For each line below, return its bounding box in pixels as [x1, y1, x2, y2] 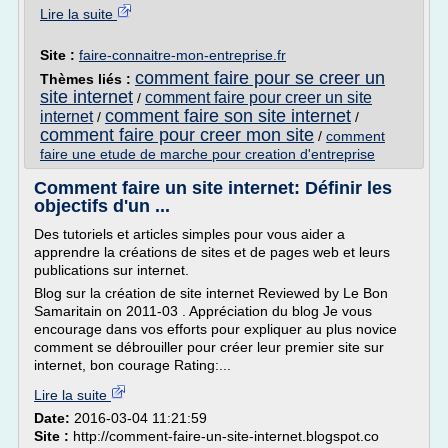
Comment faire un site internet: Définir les [34, 178, 392, 198]
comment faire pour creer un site [145, 89, 372, 106]
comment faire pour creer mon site [40, 125, 314, 145]
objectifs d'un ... [34, 196, 170, 216]
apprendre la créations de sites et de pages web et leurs [34, 244, 390, 260]
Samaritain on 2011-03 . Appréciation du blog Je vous [34, 303, 372, 319]
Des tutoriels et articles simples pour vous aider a [34, 226, 345, 242]
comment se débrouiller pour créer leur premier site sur [34, 339, 384, 355]
